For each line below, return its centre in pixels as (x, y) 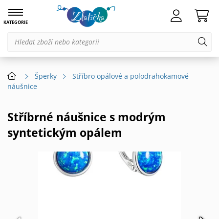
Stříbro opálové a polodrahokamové (131, 76)
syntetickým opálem (65, 133)
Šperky (46, 76)
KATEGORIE (16, 22)
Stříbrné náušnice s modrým (11, 117)
